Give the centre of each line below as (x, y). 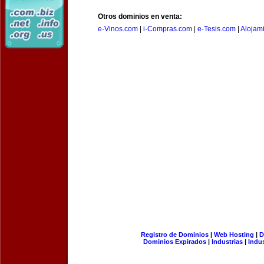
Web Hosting (234, 235)
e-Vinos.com (118, 29)
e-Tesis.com (217, 29)
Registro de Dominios (174, 235)
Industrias (227, 242)
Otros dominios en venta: (140, 16)
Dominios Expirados (175, 242)
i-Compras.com (168, 29)
